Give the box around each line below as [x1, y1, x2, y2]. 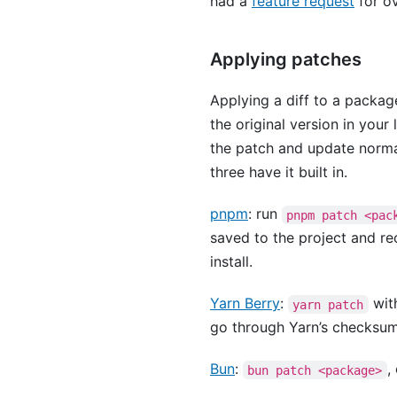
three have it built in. [210, 163, 347, 182]
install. [210, 253, 253, 271]
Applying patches [210, 49, 362, 71]
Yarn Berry [210, 294, 280, 313]
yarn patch [292, 297, 364, 312]
